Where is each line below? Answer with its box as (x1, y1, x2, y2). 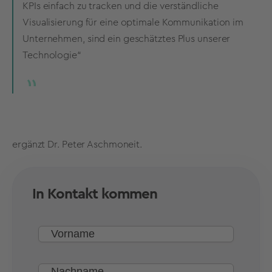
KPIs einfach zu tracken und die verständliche (22, 1, 219, 12)
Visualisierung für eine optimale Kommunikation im (22, 18, 244, 28)
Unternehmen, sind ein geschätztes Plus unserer (22, 34, 231, 44)
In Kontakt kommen (32, 186, 157, 202)
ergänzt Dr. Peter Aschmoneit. (12, 140, 143, 150)
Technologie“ (22, 50, 81, 61)
